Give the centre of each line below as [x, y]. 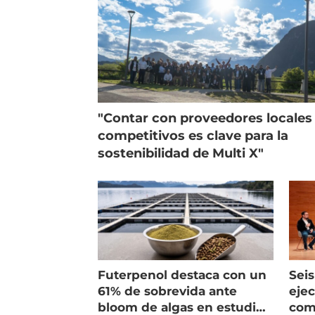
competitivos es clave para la [193, 135]
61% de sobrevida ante [168, 291]
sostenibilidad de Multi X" [181, 153]
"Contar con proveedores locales [205, 118]
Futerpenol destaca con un [182, 275]
